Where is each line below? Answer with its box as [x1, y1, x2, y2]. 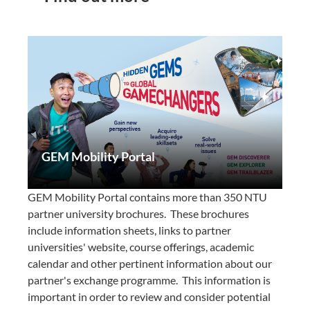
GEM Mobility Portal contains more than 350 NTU [28, 190, 267, 203]
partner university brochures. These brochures [28, 206, 249, 220]
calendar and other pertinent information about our [28, 256, 272, 270]
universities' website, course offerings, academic [28, 239, 254, 253]
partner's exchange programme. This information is [28, 273, 271, 286]
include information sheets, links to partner [28, 223, 231, 237]
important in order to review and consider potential [28, 289, 271, 303]
